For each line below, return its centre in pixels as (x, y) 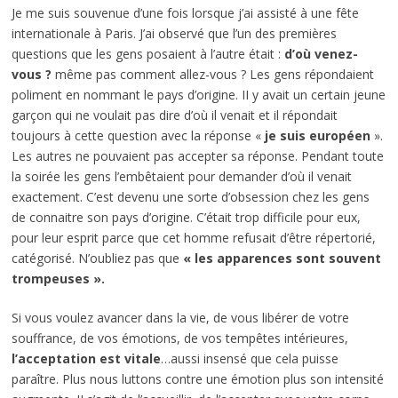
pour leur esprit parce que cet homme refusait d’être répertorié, (193, 238)
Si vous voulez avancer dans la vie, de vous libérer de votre (180, 318)
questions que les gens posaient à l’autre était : (146, 54)
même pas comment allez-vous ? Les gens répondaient (212, 75)
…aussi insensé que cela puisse (249, 359)
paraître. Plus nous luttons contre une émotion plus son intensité (197, 379)
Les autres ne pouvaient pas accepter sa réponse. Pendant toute (197, 156)
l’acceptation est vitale (86, 359)
